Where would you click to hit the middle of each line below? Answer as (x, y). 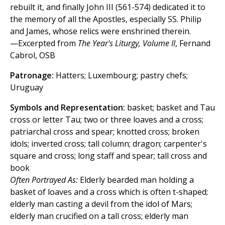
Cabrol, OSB (33, 55)
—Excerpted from (44, 43)
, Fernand (193, 43)
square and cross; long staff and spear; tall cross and (108, 156)
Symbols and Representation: (68, 108)
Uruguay (27, 88)
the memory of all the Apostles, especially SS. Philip (106, 19)
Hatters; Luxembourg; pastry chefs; (121, 76)
